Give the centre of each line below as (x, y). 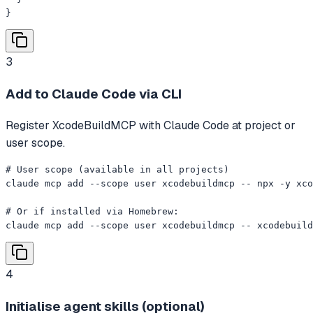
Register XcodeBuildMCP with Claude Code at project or (151, 126)
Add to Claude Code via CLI (94, 94)
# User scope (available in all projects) (117, 170)
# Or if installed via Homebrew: (92, 212)
